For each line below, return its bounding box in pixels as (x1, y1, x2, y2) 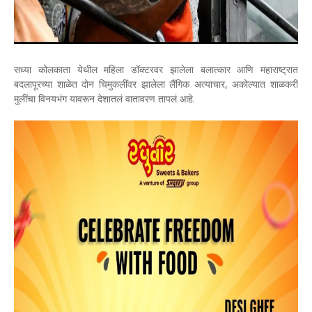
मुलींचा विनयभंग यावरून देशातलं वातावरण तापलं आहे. (14, 92, 195, 105)
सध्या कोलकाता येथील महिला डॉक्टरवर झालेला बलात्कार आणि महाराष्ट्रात (14, 63, 298, 76)
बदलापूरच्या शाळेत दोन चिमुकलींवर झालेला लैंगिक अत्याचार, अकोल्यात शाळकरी (14, 77, 298, 91)
